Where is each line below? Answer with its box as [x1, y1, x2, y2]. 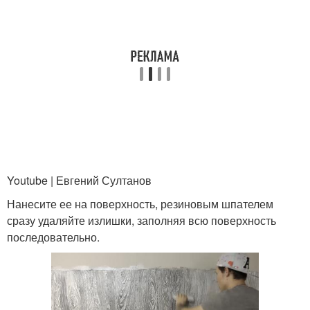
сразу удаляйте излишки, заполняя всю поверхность [7, 212, 276, 228]
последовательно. [7, 228, 100, 245]
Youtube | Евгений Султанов [7, 172, 152, 188]
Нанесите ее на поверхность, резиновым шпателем [7, 195, 273, 212]
